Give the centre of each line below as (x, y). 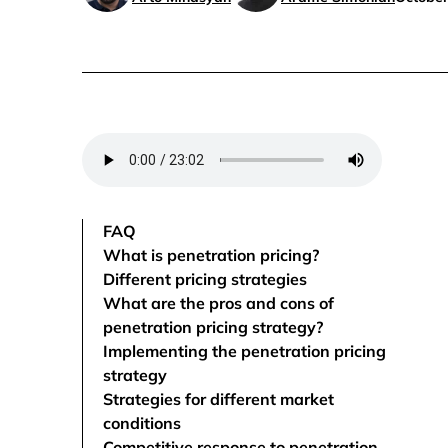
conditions (142, 423)
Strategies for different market (218, 399)
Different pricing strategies (205, 279)
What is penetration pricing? (211, 255)
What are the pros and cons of (218, 303)
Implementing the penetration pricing (244, 351)
